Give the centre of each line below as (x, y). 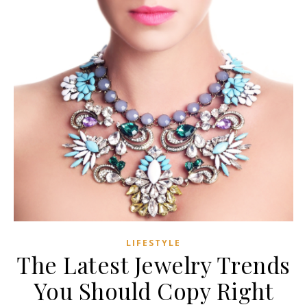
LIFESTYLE (153, 243)
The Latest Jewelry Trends (153, 264)
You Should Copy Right (153, 290)
